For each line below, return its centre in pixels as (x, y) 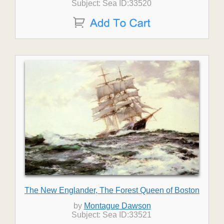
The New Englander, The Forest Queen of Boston (112, 190)
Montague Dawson (117, 206)
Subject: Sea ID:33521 (112, 215)
